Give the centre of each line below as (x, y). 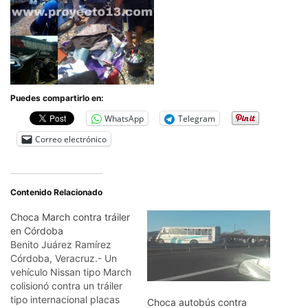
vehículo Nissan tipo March (71, 272)
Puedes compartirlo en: (57, 98)
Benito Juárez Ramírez (61, 245)
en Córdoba (37, 231)
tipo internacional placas (65, 300)
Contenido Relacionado (56, 192)
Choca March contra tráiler (70, 217)
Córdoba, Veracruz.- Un (64, 258)
